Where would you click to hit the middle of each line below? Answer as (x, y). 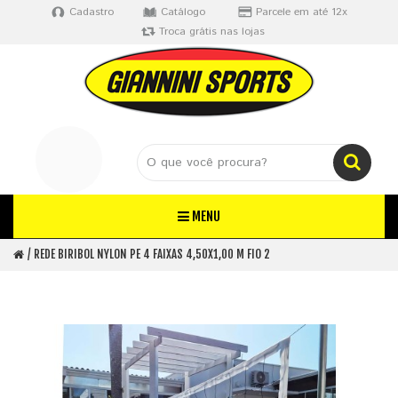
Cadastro (91, 12)
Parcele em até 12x (301, 12)
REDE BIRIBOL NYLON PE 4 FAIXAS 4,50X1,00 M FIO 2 (152, 254)
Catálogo (183, 12)
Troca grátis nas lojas (212, 32)
